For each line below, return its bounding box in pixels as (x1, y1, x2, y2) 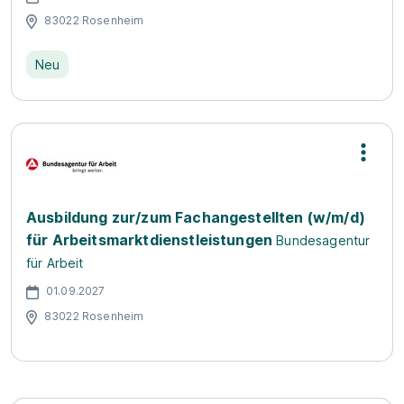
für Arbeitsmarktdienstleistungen (26, 231, 273, 249)
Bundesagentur (276, 233, 371, 248)
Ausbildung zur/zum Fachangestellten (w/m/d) (26, 208, 365, 226)
